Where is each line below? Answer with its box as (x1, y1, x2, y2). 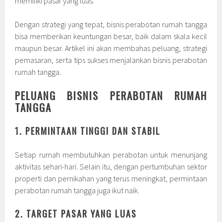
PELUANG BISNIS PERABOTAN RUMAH (15, 88, 207, 104)
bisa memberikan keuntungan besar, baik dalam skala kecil (15, 31, 207, 42)
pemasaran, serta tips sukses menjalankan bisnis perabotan (15, 55, 207, 65)
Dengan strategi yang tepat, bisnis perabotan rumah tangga (15, 19, 207, 30)
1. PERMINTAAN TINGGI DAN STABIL (15, 124, 161, 138)
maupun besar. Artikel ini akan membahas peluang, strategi (15, 43, 207, 54)
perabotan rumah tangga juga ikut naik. (15, 185, 140, 196)
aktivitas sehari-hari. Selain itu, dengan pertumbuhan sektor (15, 162, 207, 172)
